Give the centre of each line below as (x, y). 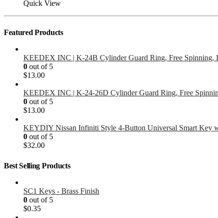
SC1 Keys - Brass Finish (61, 191)
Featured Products (34, 33)
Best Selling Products (37, 166)
